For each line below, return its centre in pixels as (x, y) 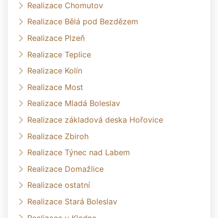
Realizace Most (55, 87)
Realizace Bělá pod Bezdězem (83, 22)
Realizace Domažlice (65, 169)
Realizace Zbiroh (58, 136)
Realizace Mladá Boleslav (74, 103)
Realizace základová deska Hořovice (95, 119)
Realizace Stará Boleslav (72, 201)
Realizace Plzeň (56, 38)
